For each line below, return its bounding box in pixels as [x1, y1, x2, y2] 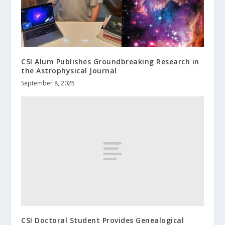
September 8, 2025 [21, 79, 75, 88]
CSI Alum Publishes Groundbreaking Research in [21, 57, 199, 67]
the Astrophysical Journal [21, 66, 117, 76]
